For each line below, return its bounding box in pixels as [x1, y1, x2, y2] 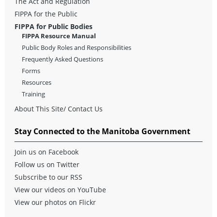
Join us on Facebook [15, 147, 78, 156]
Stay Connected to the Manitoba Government [15, 125, 190, 137]
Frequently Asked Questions [22, 54, 103, 63]
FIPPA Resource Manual [22, 31, 96, 40]
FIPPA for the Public [15, 9, 77, 18]
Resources [22, 77, 51, 87]
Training [22, 89, 45, 98]
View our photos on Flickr [15, 197, 96, 207]
